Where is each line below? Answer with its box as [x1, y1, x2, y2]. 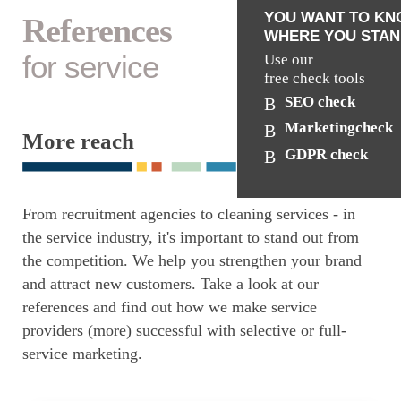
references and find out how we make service [22, 298, 317, 316]
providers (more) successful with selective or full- [22, 321, 346, 339]
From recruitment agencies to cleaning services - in [22, 205, 355, 223]
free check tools [264, 70, 365, 88]
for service [22, 49, 158, 84]
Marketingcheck [285, 119, 393, 137]
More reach [22, 129, 134, 153]
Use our [264, 51, 313, 69]
